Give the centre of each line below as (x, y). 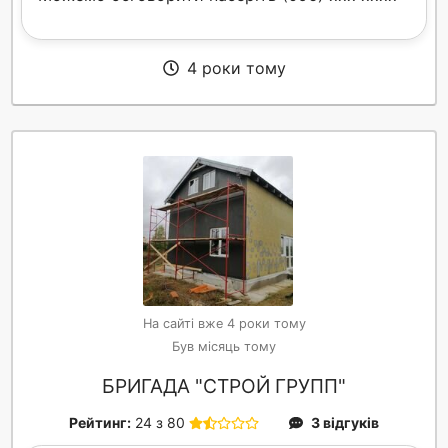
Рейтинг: (100, 423)
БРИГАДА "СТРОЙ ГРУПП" (224, 386)
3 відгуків (345, 423)
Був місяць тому (224, 347)
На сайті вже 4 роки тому (224, 324)
